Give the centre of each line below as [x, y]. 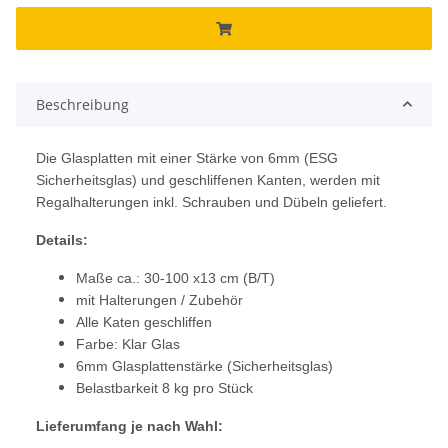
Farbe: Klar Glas [128, 343]
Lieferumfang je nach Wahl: [129, 425]
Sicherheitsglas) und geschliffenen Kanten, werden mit [208, 179]
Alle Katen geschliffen [144, 321]
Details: [62, 239]
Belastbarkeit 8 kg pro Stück [164, 387]
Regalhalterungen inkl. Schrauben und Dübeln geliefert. [213, 201]
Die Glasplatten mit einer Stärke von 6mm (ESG [187, 157]
